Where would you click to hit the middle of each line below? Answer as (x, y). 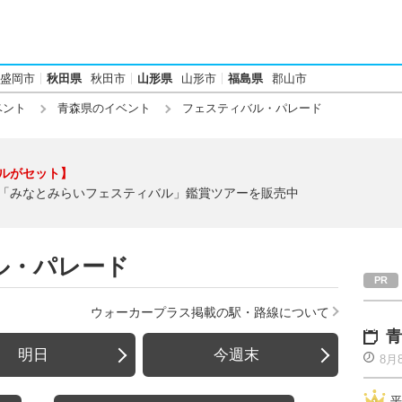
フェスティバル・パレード (250, 108)
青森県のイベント (104, 108)
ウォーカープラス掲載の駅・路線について (210, 312)
